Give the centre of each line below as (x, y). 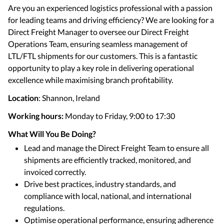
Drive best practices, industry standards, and (100, 184)
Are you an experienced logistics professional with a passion (110, 8)
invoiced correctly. (55, 172)
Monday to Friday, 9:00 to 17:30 (120, 116)
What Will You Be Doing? (53, 134)
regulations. (44, 208)
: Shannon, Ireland (70, 98)
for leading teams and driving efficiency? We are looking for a (111, 20)
